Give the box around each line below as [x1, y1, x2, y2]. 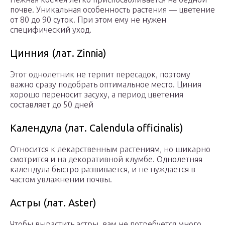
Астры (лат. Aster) [10, 197, 96, 209]
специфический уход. [10, 25, 91, 35]
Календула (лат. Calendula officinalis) [10, 122, 183, 134]
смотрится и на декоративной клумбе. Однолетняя [10, 155, 202, 164]
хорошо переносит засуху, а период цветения [10, 90, 183, 99]
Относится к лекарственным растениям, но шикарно [10, 145, 210, 154]
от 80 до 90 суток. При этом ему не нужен [10, 15, 166, 25]
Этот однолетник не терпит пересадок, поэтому [10, 70, 190, 79]
